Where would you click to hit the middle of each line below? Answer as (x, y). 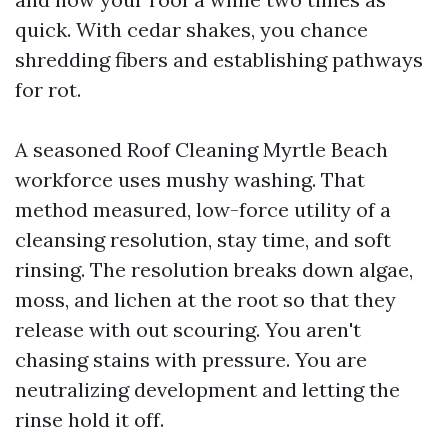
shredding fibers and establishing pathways (219, 59)
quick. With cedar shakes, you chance (191, 29)
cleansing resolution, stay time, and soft (203, 239)
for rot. (48, 89)
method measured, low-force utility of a (203, 209)
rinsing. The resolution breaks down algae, (214, 269)
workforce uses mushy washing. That (190, 179)
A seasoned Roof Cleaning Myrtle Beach (201, 149)
